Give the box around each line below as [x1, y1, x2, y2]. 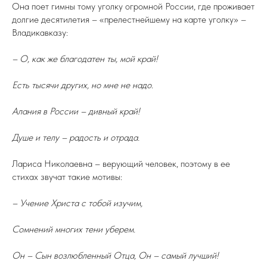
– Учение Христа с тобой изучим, [12, 197, 142, 209]
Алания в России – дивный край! [12, 105, 139, 117]
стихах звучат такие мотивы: [12, 171, 122, 182]
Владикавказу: [12, 27, 68, 38]
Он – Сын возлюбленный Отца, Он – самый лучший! [12, 250, 218, 261]
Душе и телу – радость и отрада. [12, 132, 139, 143]
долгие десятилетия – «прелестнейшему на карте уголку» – [12, 14, 246, 25]
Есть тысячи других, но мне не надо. [12, 79, 153, 91]
